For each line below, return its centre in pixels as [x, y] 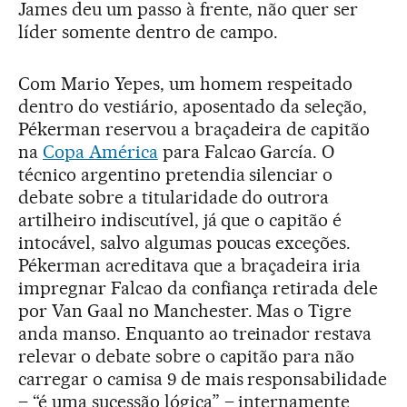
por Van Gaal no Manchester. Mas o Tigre [185, 311]
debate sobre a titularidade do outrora [174, 197]
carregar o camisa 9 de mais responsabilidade [203, 379]
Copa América [100, 152]
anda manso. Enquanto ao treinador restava [195, 333]
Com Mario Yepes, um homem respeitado [186, 84]
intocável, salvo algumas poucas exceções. [185, 243]
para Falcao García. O [246, 152]
